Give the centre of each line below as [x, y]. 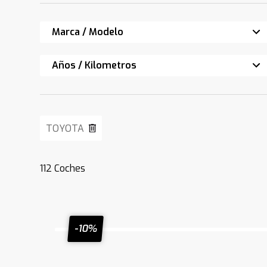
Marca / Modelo [88, 32]
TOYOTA [65, 128]
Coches [69, 168]
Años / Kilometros [94, 65]
